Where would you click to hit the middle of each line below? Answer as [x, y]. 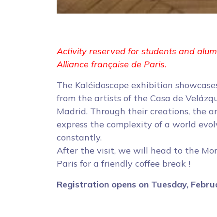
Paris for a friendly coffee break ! [124, 163]
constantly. [80, 137]
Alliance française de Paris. [112, 64]
